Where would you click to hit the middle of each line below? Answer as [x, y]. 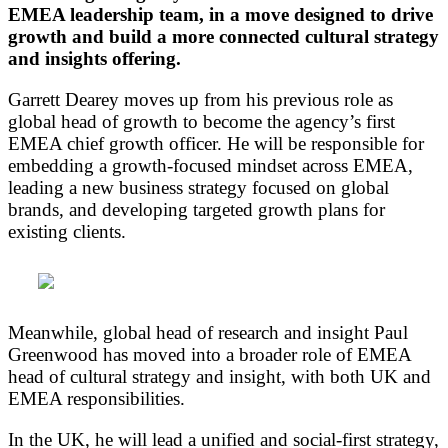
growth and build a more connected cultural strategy [223, 36]
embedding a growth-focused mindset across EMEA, [210, 165]
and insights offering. [94, 58]
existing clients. [67, 231]
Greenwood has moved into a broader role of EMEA [209, 354]
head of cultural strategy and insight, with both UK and [219, 376]
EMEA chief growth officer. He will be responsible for [216, 143]
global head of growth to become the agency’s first [201, 121]
